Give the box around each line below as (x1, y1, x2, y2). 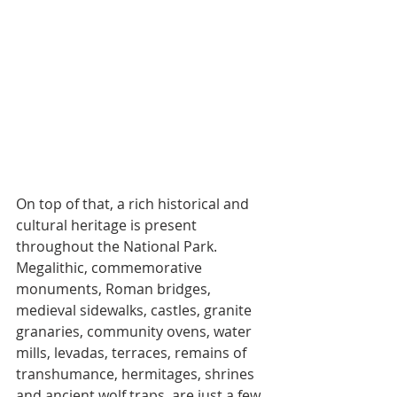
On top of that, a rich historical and (16, 194, 253, 214)
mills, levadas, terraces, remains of (16, 343, 250, 363)
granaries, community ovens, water (16, 322, 255, 342)
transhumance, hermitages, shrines (16, 364, 258, 385)
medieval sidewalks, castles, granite (16, 300, 255, 321)
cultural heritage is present (16, 215, 200, 236)
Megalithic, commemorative (16, 258, 206, 278)
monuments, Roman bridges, (16, 279, 214, 300)
